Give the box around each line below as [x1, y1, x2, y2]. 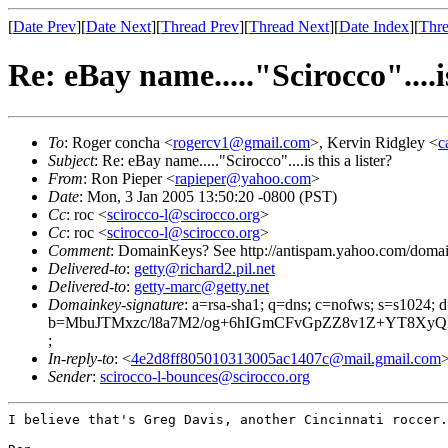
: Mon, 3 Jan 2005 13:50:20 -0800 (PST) [79, 187, 337, 205]
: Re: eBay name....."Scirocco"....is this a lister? [94, 151, 392, 169]
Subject [48, 151, 94, 169]
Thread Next [249, 18, 329, 35]
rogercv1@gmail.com [173, 133, 310, 151]
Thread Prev [161, 18, 239, 35]
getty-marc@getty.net [134, 277, 269, 295]
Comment [48, 241, 110, 259]
